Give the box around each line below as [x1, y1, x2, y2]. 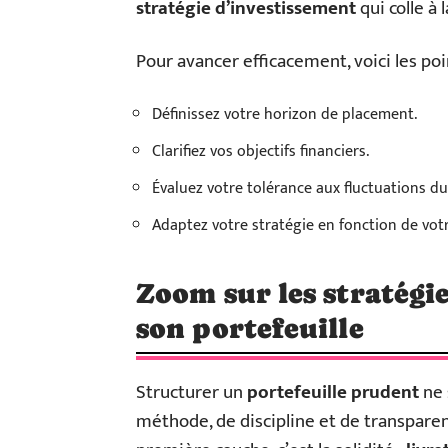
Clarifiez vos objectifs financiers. [152, 137, 369, 165]
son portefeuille [136, 311, 364, 344]
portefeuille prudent [247, 376, 419, 408]
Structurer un [136, 376, 247, 408]
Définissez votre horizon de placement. [152, 100, 417, 128]
